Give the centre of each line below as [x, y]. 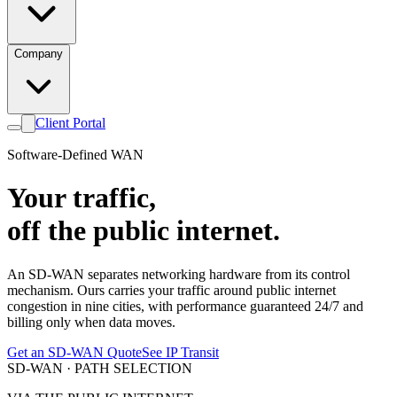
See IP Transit [180, 352]
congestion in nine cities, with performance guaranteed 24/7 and [185, 306]
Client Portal [70, 123]
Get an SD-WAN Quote [74, 352]
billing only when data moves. [91, 322]
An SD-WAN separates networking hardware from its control [179, 274]
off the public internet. [144, 231]
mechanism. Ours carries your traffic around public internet [171, 290]
